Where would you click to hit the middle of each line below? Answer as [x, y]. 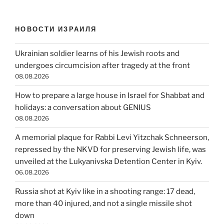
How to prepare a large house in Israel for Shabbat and [110, 96]
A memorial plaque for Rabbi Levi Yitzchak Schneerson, [112, 138]
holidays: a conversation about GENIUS [83, 108]
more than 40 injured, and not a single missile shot [103, 204]
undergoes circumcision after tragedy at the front [102, 66]
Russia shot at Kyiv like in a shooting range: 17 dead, [105, 192]
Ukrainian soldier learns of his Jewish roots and [97, 54]
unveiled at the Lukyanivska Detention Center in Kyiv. [108, 162]
